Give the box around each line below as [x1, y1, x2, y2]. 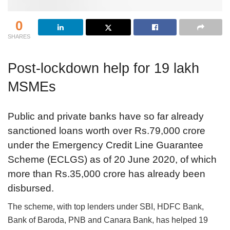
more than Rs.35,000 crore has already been [8, 168, 205, 179]
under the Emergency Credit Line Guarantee [8, 139, 203, 150]
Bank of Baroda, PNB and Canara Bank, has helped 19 [8, 216, 208, 225]
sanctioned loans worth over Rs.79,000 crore [8, 125, 205, 136]
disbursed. [8, 182, 54, 194]
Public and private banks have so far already [8, 110, 204, 122]
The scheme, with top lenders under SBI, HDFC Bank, [8, 202, 204, 212]
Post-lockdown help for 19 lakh [8, 60, 199, 76]
